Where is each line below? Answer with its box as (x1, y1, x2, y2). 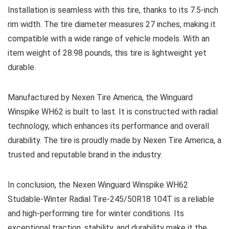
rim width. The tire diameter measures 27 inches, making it (8, 19, 216, 29)
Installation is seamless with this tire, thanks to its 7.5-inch (8, 5, 218, 15)
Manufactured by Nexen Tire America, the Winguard (8, 93, 193, 102)
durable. (8, 62, 36, 72)
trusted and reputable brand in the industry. (8, 150, 162, 159)
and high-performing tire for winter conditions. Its (8, 209, 184, 218)
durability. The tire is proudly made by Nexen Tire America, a (8, 135, 221, 145)
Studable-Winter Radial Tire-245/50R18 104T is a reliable (8, 194, 214, 204)
